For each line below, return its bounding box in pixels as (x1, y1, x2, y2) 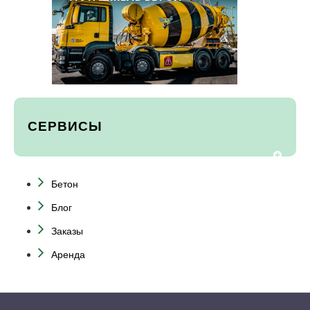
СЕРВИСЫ (28, 119, 102, 134)
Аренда (51, 249, 85, 260)
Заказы (51, 226, 83, 237)
